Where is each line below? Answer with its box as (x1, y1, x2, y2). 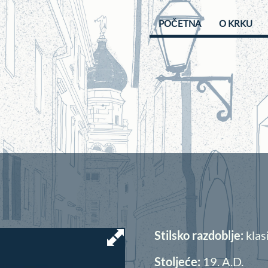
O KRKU (219, 18, 252, 29)
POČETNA (159, 18, 201, 29)
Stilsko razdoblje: (154, 227, 246, 242)
